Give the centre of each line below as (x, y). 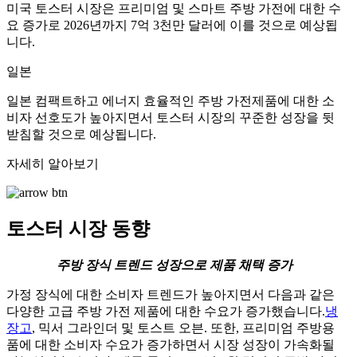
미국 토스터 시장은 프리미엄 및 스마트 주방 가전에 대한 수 (174, 9)
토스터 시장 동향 (78, 229)
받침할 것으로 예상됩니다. (81, 135)
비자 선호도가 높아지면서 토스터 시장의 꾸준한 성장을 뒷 (171, 118)
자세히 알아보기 (53, 164)
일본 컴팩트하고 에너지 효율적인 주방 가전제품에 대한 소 (171, 101)
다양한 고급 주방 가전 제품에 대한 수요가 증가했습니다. (166, 311)
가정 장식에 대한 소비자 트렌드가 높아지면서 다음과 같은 (171, 294)
